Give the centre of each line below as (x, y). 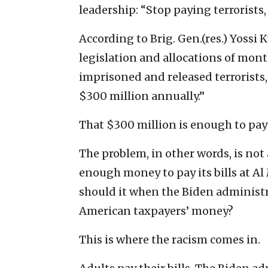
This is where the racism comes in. (170, 239)
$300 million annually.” (142, 96)
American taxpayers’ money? (156, 211)
